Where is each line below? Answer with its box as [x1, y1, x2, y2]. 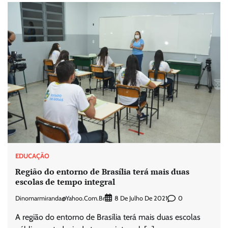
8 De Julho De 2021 [115, 194, 167, 203]
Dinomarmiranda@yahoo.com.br [15, 194, 105, 202]
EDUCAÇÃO [15, 152, 49, 160]
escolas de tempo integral [15, 176, 115, 187]
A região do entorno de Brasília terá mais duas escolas [15, 212, 201, 222]
